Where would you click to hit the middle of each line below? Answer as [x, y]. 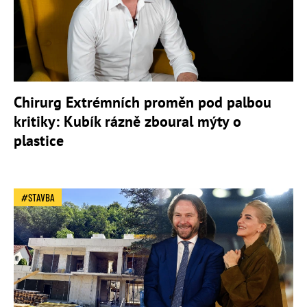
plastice [39, 140]
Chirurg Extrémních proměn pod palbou [143, 102]
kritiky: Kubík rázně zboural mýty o [127, 121]
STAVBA [41, 197]
